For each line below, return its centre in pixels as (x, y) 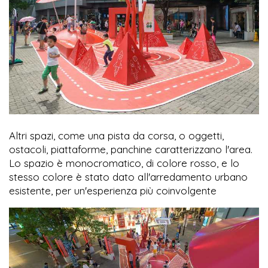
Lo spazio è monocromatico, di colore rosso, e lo (124, 163)
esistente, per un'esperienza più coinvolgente (116, 191)
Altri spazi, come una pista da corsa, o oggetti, (116, 136)
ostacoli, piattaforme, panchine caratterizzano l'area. (131, 150)
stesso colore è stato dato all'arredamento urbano (128, 177)
